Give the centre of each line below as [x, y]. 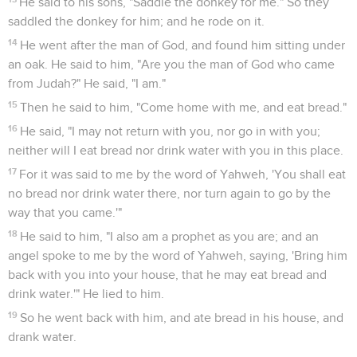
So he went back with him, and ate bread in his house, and [182, 318]
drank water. [42, 337]
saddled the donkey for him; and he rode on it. [136, 21]
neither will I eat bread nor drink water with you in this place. [176, 150]
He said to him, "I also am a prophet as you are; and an [170, 236]
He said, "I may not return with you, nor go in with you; [171, 131]
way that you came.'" [65, 212]
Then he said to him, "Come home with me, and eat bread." [184, 107]
